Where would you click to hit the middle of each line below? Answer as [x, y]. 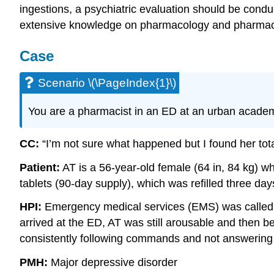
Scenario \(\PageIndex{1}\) [107, 83]
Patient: [40, 167]
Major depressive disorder [113, 263]
